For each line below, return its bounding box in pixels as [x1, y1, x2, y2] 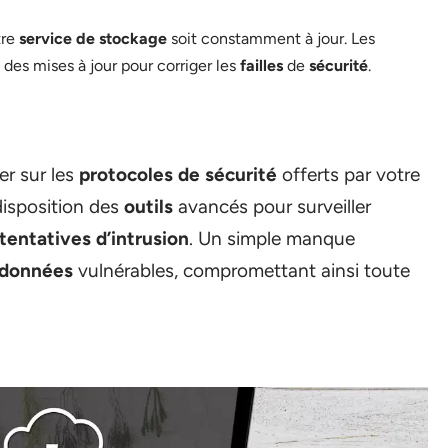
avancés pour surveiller [173, 195, 371, 218]
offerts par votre [277, 163, 420, 186]
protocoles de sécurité [79, 163, 277, 186]
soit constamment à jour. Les [167, 29, 375, 48]
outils [124, 195, 173, 218]
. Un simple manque [189, 227, 355, 250]
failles [240, 56, 283, 75]
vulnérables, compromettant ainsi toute [73, 259, 410, 282]
